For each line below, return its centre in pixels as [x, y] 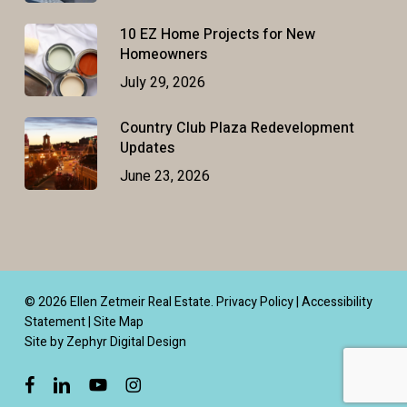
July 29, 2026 [162, 83]
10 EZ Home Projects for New [217, 35]
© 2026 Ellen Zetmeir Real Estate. [120, 302]
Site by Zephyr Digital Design [105, 342]
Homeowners [163, 55]
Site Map [118, 322]
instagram [152, 384]
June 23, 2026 [164, 176]
